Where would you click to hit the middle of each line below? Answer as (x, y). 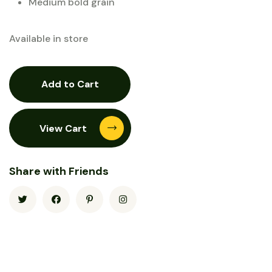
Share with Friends (59, 171)
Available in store (49, 38)
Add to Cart (88, 84)
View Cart (64, 128)
